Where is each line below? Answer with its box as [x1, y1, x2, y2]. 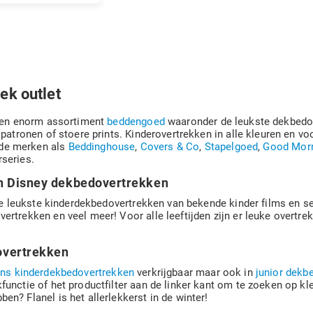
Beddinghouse [68, 140, 136, 153]
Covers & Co [140, 140, 200, 153]
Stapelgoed [204, 140, 259, 153]
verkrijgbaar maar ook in [133, 266, 256, 279]
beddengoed [107, 115, 165, 128]
